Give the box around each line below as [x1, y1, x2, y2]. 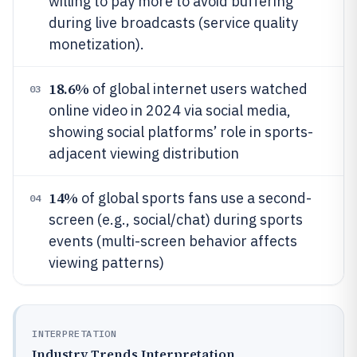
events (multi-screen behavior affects [49, 232, 297, 250]
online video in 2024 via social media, [49, 101, 291, 120]
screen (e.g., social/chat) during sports [49, 210, 303, 229]
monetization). [49, 35, 144, 53]
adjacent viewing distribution [49, 144, 239, 163]
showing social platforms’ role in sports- [49, 123, 313, 141]
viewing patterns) [49, 253, 164, 272]
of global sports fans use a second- [77, 189, 312, 207]
